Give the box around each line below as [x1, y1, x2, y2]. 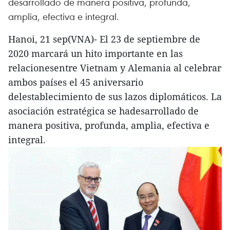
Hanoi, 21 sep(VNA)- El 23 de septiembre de [8, 33, 200, 45]
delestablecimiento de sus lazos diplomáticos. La [8, 90, 222, 103]
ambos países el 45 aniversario [8, 76, 143, 88]
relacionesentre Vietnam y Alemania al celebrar [8, 62, 221, 74]
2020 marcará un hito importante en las [8, 47, 183, 60]
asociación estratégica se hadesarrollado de [8, 105, 199, 117]
